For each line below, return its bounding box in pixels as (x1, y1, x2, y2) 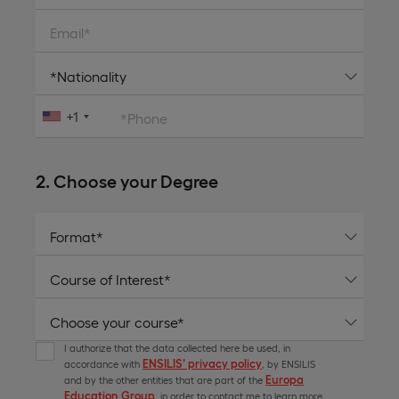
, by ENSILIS (262, 357, 315, 370)
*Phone (120, 109, 167, 126)
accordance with (64, 357, 142, 370)
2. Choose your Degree (36, 168, 218, 191)
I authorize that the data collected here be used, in (64, 341, 290, 354)
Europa (265, 371, 304, 386)
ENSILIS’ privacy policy (142, 355, 262, 370)
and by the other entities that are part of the (64, 373, 265, 386)
